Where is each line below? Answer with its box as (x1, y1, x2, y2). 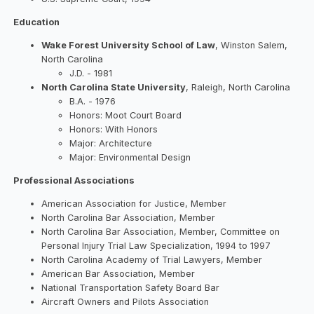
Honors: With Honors (69, 123, 158, 135)
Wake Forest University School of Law (41, 39, 216, 50)
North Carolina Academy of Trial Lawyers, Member (41, 254, 263, 265)
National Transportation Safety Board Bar (41, 282, 220, 293)
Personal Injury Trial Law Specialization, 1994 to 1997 (41, 240, 271, 251)
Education (13, 16, 60, 27)
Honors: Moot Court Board (69, 109, 182, 121)
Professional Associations (13, 175, 135, 186)
